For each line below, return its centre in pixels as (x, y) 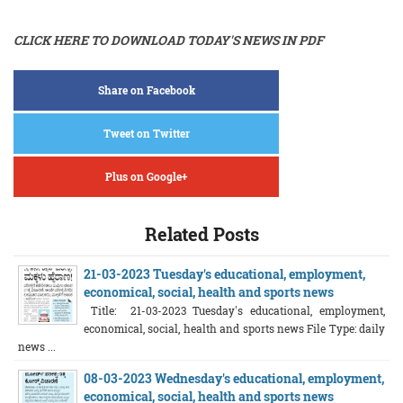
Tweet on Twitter (146, 133)
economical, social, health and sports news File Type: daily (234, 328)
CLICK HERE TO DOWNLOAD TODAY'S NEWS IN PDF (169, 40)
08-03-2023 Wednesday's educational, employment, (234, 378)
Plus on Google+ (146, 176)
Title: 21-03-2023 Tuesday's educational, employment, (234, 310)
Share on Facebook (146, 90)
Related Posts (201, 234)
